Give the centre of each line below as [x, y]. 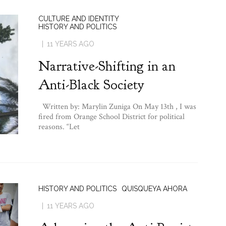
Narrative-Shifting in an [107, 66]
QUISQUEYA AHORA [154, 188]
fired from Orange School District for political [111, 117]
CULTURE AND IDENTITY [78, 18]
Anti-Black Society [91, 84]
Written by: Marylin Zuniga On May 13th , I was [117, 106]
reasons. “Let [59, 127]
